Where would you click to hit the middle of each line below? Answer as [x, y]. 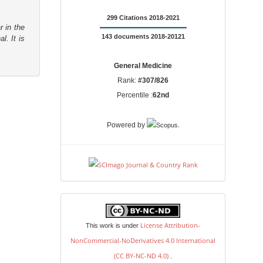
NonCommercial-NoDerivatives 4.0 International [143, 241]
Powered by [127, 125]
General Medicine [143, 65]
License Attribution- [171, 225]
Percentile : [135, 95]
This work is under [113, 226]
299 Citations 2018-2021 [143, 17]
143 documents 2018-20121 [143, 36]
